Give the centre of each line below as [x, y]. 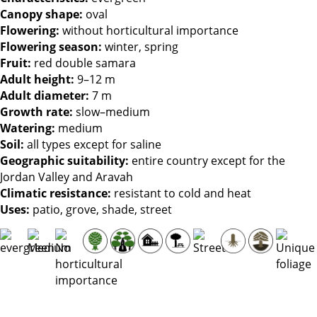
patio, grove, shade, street [101, 210]
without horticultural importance [149, 31]
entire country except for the [207, 161]
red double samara [83, 63]
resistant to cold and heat [181, 194]
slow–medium [111, 112]
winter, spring [140, 47]
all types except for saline [93, 145]
